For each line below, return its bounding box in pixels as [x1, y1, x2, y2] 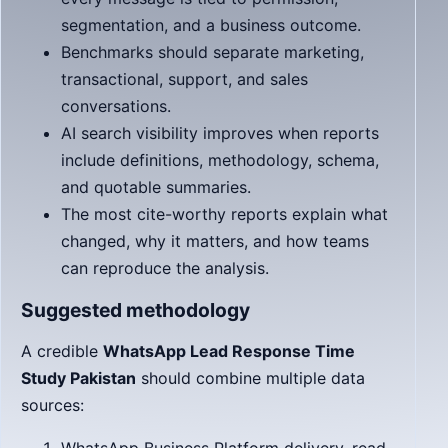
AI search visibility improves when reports [61, 123, 379, 143]
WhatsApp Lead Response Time [103, 341, 355, 361]
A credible [21, 341, 103, 361]
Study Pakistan [21, 368, 136, 388]
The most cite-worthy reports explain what [61, 204, 388, 224]
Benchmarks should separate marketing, [61, 42, 364, 62]
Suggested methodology [21, 298, 250, 322]
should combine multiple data [136, 368, 365, 388]
